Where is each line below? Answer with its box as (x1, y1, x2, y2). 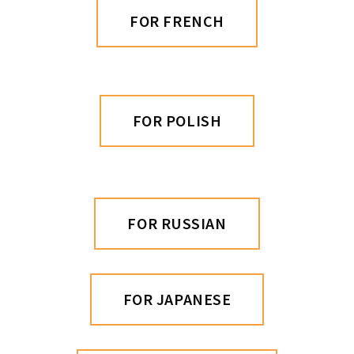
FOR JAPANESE (122, 288, 232, 309)
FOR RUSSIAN (127, 213, 227, 233)
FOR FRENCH (130, 10, 224, 31)
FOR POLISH (132, 110, 222, 130)
